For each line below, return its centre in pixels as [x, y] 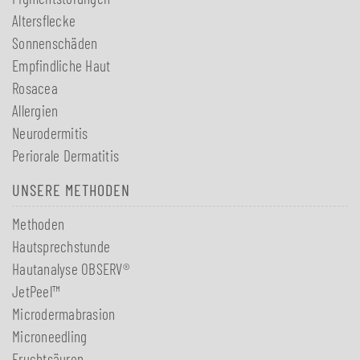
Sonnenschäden [55, 43]
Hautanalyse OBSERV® [71, 269]
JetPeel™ [36, 291]
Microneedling [50, 336]
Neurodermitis [50, 133]
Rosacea [35, 88]
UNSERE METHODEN [71, 190]
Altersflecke [44, 20]
